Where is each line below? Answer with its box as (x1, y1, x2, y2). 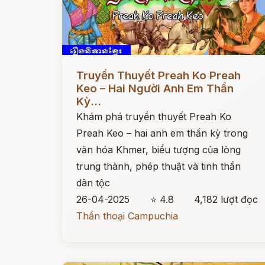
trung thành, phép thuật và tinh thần (76, 160, 241, 172)
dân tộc (76, 177, 110, 189)
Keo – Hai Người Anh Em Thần (76, 82, 234, 95)
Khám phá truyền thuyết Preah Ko (76, 111, 231, 122)
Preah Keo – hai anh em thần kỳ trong (76, 127, 248, 139)
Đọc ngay (62, 60, 105, 72)
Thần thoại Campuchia (76, 210, 178, 222)
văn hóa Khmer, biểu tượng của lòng (76, 144, 241, 156)
